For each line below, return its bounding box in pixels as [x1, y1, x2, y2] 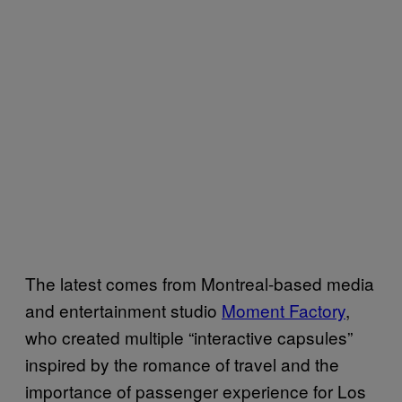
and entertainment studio [25, 297, 222, 322]
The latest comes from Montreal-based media [25, 270, 374, 295]
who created [25, 324, 125, 349]
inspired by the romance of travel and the [25, 351, 339, 376]
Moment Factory [222, 297, 345, 322]
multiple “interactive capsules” [125, 324, 353, 349]
